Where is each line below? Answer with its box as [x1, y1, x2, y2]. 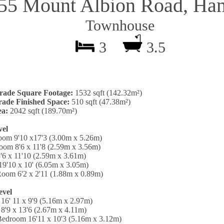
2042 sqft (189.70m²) [8, 106, 77, 115]
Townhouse [69, 17, 154, 33]
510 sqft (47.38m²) [69, 97, 130, 106]
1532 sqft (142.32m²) [73, 88, 142, 97]
